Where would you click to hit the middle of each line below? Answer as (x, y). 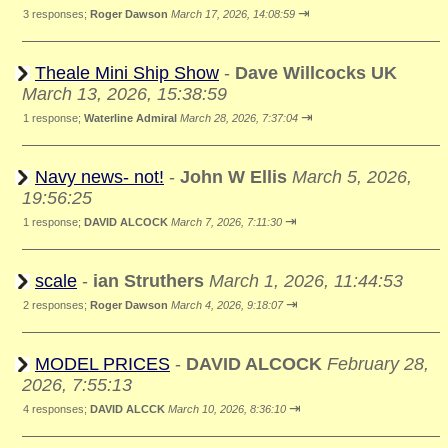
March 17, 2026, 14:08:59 (233, 14)
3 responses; (56, 14)
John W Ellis (233, 177)
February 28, (378, 364)
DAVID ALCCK (127, 409)
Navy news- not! (99, 177)
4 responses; (56, 409)
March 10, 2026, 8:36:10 (227, 409)
